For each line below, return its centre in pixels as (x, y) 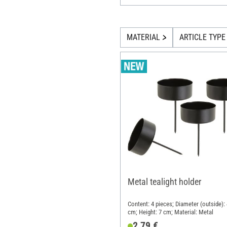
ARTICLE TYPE (202, 37)
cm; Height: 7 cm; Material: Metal (170, 212)
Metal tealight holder (164, 181)
